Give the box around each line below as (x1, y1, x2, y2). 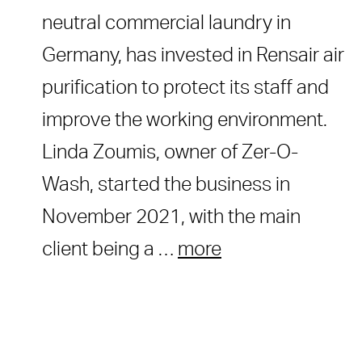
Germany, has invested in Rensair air (42, 46, 344, 66)
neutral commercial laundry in (42, 14, 291, 34)
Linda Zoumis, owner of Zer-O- (42, 143, 298, 163)
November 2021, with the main (42, 208, 301, 228)
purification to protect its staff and (42, 78, 329, 99)
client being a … (42, 240, 178, 260)
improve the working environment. (42, 111, 327, 131)
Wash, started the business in (42, 175, 290, 196)
